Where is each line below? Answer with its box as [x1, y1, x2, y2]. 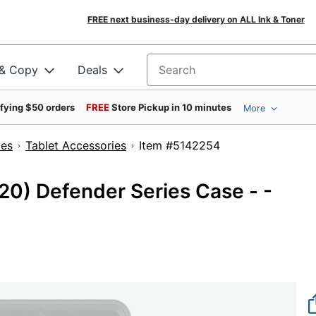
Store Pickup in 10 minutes [111, 102, 231, 113]
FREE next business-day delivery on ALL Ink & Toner [87, 14, 305, 25]
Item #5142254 [139, 138, 280, 152]
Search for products [147, 67, 254, 82]
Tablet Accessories [25, 138, 126, 152]
